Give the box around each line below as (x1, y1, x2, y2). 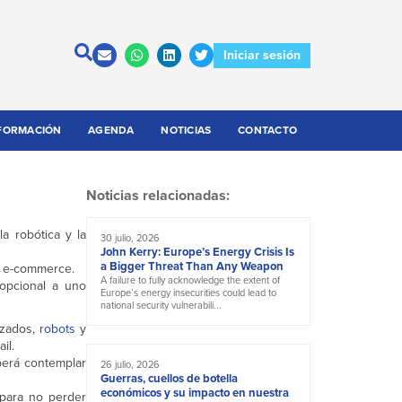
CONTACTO (238, 122, 298, 139)
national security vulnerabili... (100, 298, 222, 313)
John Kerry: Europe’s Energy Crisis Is (100, 243, 294, 261)
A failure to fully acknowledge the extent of (100, 273, 280, 288)
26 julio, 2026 (100, 357, 160, 372)
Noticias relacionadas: (86, 185, 230, 206)
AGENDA (88, 122, 135, 139)
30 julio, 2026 (100, 231, 160, 246)
